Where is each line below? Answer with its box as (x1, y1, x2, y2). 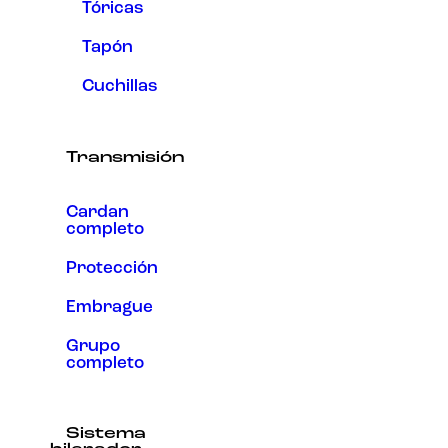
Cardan (66, 203, 129, 221)
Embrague (66, 299, 153, 317)
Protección (66, 259, 158, 277)
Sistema (66, 426, 146, 443)
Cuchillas (82, 78, 158, 96)
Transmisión (66, 149, 184, 166)
